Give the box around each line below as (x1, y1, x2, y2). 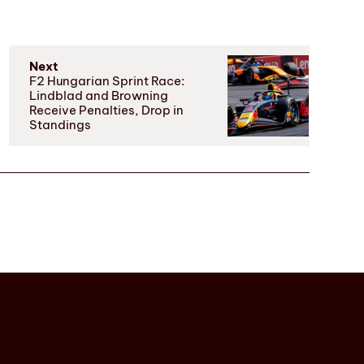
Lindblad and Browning (28, 88, 168, 104)
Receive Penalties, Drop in (28, 102, 184, 119)
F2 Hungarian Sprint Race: (28, 73, 184, 89)
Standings (28, 117, 91, 133)
